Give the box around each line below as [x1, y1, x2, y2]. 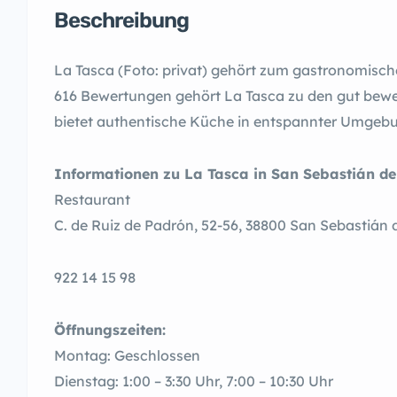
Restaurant [54, 191, 130, 208]
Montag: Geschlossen [54, 346, 200, 364]
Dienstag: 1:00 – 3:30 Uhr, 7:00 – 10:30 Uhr [54, 372, 333, 390]
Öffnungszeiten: [54, 321, 166, 339]
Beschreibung [54, 8, 189, 33]
